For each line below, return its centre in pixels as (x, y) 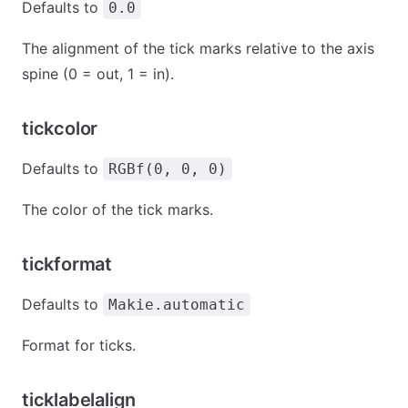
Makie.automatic (177, 305)
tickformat (67, 264)
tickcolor (60, 128)
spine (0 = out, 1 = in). (98, 74)
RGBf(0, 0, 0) (168, 169)
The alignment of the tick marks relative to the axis (198, 48)
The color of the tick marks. (117, 209)
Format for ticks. (79, 345)
